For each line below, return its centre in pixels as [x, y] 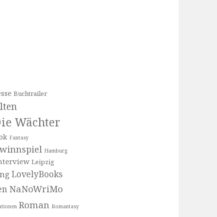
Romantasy [65, 206]
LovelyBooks [37, 174]
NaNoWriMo [36, 188]
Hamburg [55, 150]
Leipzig [43, 162]
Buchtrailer [30, 93]
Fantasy [19, 137]
